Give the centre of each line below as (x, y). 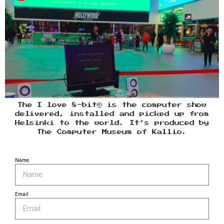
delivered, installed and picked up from (112, 114)
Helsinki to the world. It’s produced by (112, 123)
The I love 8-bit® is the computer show (112, 105)
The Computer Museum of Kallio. (112, 132)
